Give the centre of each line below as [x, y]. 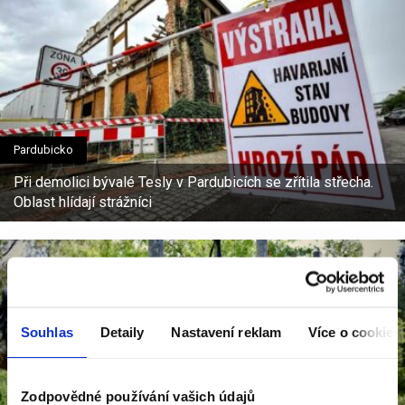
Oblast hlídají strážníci [83, 202]
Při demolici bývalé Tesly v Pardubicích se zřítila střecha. [193, 183]
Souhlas [47, 332]
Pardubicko [43, 150]
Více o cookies [355, 332]
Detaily [122, 332]
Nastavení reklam [226, 332]
